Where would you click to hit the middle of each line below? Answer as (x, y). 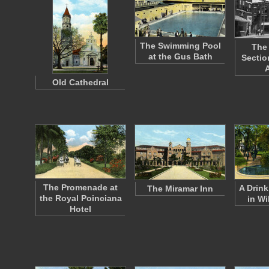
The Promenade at (80, 187)
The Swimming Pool (180, 46)
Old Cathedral (80, 82)
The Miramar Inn (180, 189)
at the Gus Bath (180, 56)
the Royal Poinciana (80, 198)
